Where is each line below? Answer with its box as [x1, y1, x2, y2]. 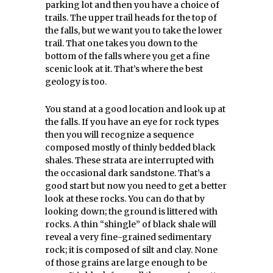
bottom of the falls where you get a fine [45, 51, 210, 62]
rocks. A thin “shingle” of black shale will [45, 219, 216, 230]
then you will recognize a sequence [45, 129, 194, 140]
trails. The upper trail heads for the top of [45, 12, 217, 23]
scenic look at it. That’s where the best [45, 63, 203, 74]
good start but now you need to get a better [45, 180, 227, 191]
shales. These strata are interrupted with [45, 155, 214, 166]
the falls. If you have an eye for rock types [45, 116, 219, 127]
